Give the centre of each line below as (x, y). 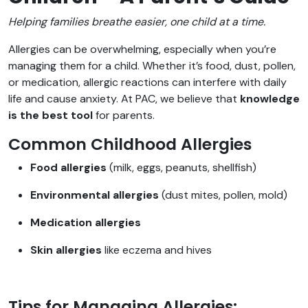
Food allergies (68, 167)
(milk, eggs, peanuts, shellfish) (181, 167)
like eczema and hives (157, 250)
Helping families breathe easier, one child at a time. (137, 22)
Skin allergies (66, 250)
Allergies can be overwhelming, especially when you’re (142, 49)
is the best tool (51, 115)
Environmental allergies (95, 195)
